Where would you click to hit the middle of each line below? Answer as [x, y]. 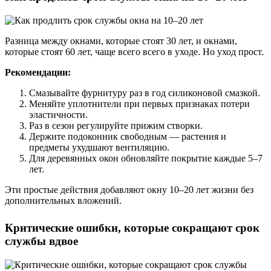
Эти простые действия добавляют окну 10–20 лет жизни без [129, 189]
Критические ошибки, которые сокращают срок [132, 227]
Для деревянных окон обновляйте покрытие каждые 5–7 [146, 158]
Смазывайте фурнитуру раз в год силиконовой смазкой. [145, 93]
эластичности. [58, 114]
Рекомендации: [38, 72]
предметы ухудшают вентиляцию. [99, 147]
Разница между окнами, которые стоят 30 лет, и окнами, [121, 41]
